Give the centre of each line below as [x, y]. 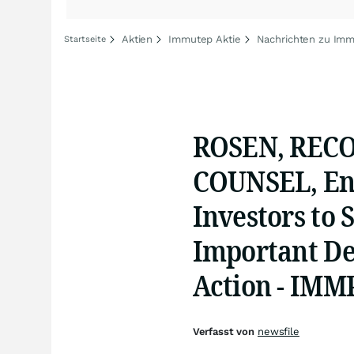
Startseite [85, 39]
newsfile [278, 331]
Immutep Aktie [205, 39]
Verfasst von [225, 331]
